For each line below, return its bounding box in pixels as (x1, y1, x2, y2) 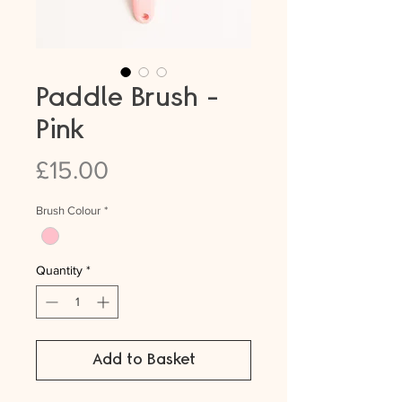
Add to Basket (92, 352, 196, 369)
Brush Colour (36, 204, 100, 217)
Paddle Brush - (36, 84, 219, 112)
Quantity (36, 263, 83, 278)
